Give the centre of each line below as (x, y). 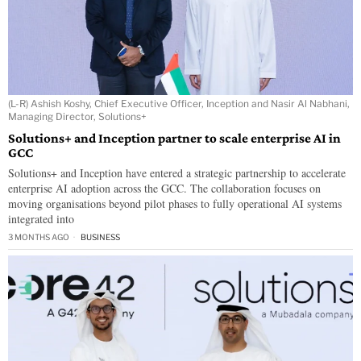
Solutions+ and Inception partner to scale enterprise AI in (174, 138)
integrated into (41, 218)
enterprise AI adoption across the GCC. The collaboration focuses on (164, 188)
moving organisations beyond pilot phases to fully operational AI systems (175, 203)
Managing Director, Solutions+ (77, 116)
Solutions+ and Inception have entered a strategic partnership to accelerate (177, 172)
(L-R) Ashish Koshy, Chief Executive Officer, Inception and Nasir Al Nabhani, (179, 103)
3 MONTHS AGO (39, 237)
